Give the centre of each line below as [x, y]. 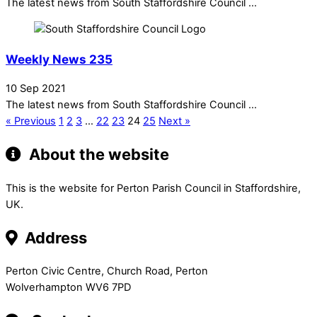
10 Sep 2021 [36, 89]
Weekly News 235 [59, 59]
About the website [97, 155]
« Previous [31, 121]
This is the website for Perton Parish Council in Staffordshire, [153, 188]
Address [54, 237]
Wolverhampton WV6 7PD [68, 287]
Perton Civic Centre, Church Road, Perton [107, 271]
